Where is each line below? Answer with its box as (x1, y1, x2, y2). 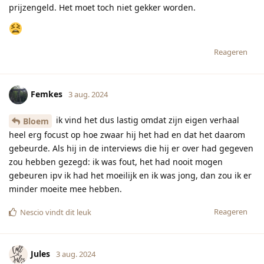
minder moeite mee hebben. (9, 183, 122, 195)
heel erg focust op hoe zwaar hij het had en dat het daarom (9, 129, 245, 141)
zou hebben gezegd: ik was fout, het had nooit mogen (9, 156, 223, 168)
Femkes (31, 88, 62, 100)
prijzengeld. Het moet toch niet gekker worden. (9, 2, 196, 14)
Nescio (20, 207, 44, 218)
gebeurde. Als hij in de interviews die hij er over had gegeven (9, 143, 253, 154)
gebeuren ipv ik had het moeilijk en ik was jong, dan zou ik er (9, 170, 252, 181)
